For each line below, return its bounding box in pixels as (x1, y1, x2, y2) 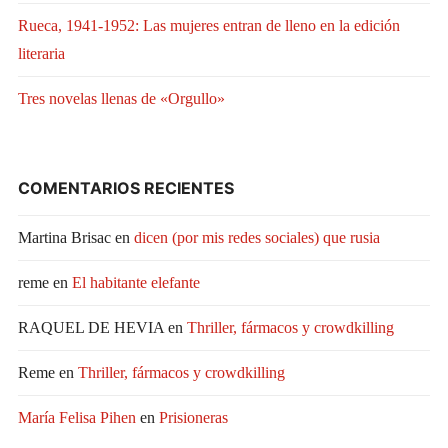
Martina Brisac (17, 228, 111, 246)
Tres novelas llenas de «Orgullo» (17, 90, 225, 108)
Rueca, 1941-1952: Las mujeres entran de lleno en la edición (17, 17, 400, 35)
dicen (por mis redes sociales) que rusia (133, 228, 380, 246)
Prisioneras (158, 408, 228, 426)
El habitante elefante (71, 273, 200, 291)
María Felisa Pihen (17, 408, 136, 426)
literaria (17, 45, 65, 63)
